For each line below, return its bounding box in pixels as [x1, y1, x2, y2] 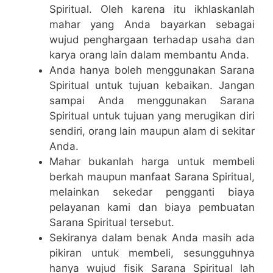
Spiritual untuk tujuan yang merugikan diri [49, 110, 255, 122]
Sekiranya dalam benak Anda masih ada [49, 232, 255, 244]
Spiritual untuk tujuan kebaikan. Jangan [49, 79, 255, 91]
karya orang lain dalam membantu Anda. [49, 49, 249, 61]
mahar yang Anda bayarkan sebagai [49, 18, 255, 30]
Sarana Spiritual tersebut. [49, 216, 174, 229]
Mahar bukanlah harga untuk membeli [49, 155, 255, 168]
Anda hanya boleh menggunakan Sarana [49, 64, 255, 76]
